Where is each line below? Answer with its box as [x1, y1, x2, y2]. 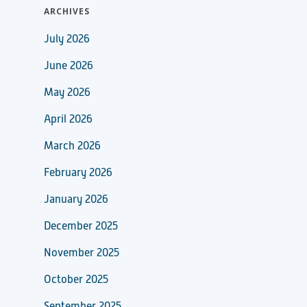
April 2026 [44, 113, 93, 126]
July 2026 [44, 33, 90, 46]
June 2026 [44, 60, 93, 73]
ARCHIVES [44, 5, 90, 18]
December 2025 [44, 220, 118, 233]
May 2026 [44, 86, 90, 99]
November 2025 [44, 247, 119, 260]
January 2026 [44, 193, 108, 206]
